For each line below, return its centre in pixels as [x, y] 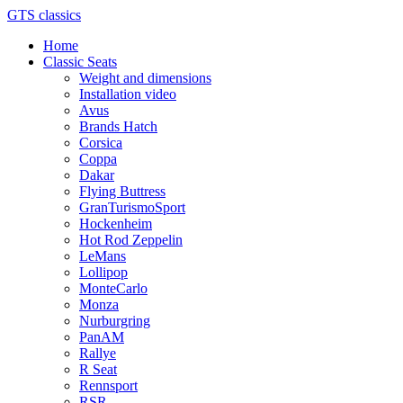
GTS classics [44, 15]
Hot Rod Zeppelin [131, 240]
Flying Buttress [122, 191]
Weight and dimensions [145, 78]
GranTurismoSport [132, 207]
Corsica [101, 143]
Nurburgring [115, 321]
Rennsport [108, 385]
